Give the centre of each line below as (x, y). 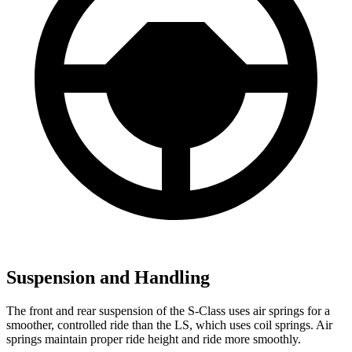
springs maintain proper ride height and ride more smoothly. (154, 339)
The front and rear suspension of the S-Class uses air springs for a (168, 310)
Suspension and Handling (108, 277)
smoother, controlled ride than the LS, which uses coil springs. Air (169, 324)
